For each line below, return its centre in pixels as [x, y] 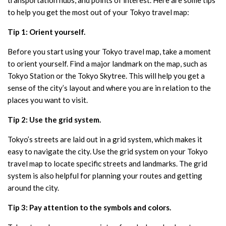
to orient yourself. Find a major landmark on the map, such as [107, 63]
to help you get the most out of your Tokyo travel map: [98, 12]
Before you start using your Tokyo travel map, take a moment [109, 51]
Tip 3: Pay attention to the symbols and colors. [89, 207]
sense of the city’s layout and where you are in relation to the [109, 88]
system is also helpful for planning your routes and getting [105, 175]
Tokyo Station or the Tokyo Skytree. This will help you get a [106, 75]
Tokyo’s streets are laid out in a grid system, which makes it [105, 139]
